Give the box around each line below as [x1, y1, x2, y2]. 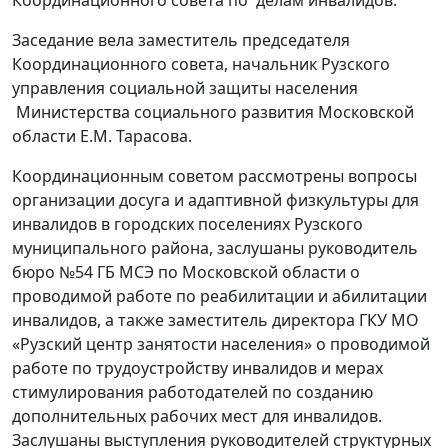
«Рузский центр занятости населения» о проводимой [12, 333, 430, 356]
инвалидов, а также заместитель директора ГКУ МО [12, 309, 419, 332]
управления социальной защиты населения [12, 77, 374, 100]
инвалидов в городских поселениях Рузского [12, 213, 363, 236]
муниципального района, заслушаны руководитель [12, 237, 418, 260]
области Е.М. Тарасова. [12, 125, 192, 148]
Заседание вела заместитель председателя [12, 29, 350, 52]
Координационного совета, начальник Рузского [12, 53, 390, 76]
